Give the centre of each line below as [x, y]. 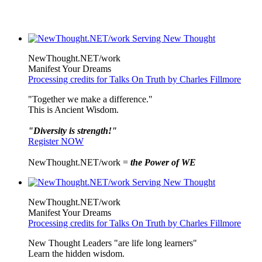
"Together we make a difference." [90, 99]
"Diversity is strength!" [73, 130]
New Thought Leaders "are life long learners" [113, 243]
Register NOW [56, 141]
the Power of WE [163, 162]
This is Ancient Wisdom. [73, 109]
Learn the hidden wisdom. [76, 253]
